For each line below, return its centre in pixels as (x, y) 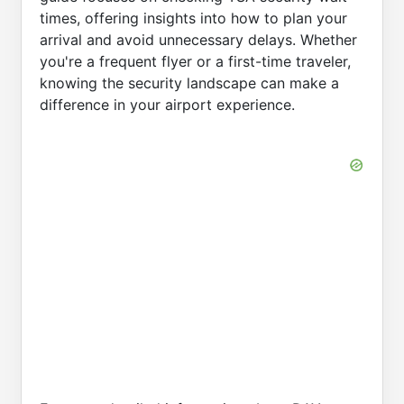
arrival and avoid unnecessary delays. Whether (198, 40)
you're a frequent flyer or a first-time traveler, (195, 61)
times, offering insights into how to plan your (193, 18)
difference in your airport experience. (167, 105)
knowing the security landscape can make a (189, 83)
